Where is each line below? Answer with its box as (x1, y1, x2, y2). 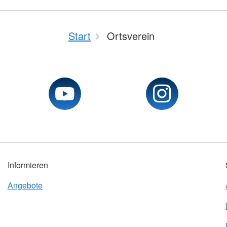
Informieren (7, 159, 48, 171)
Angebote (7, 179, 43, 192)
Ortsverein (107, 28, 155, 44)
